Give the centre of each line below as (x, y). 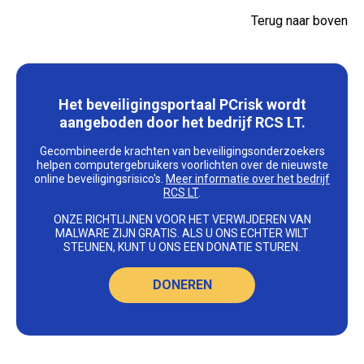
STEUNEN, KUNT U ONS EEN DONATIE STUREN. (182, 247)
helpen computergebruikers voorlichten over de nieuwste (182, 165)
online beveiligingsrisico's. (100, 179)
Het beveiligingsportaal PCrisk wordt (182, 105)
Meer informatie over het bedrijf (248, 179)
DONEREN (182, 285)
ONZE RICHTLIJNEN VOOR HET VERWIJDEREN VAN (182, 220)
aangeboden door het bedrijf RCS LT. (182, 123)
